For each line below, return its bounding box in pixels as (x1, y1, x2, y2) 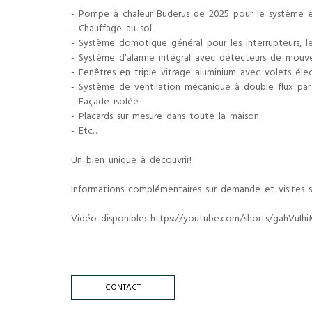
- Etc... (71, 123, 97, 141)
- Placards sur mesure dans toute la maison (71, 108, 259, 127)
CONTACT (105, 281, 141, 296)
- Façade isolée (71, 93, 139, 112)
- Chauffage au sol (71, 20, 152, 39)
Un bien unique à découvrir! (71, 152, 192, 171)
